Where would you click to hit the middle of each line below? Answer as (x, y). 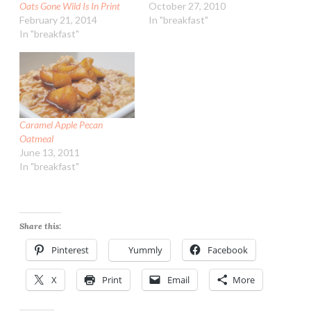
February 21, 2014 (58, 20)
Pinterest (70, 250)
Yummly (145, 250)
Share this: (40, 226)
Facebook (228, 250)
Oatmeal (36, 139)
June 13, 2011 (50, 153)
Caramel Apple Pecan (61, 125)
